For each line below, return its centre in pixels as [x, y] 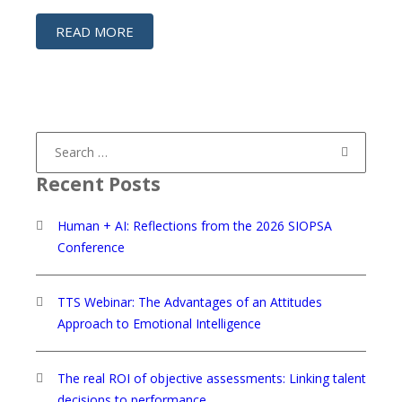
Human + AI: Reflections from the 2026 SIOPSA [195, 226]
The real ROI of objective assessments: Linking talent [212, 378]
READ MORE [95, 31]
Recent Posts [98, 184]
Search [55, 141]
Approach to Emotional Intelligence [159, 323]
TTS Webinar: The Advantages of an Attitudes [190, 302]
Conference [91, 247]
